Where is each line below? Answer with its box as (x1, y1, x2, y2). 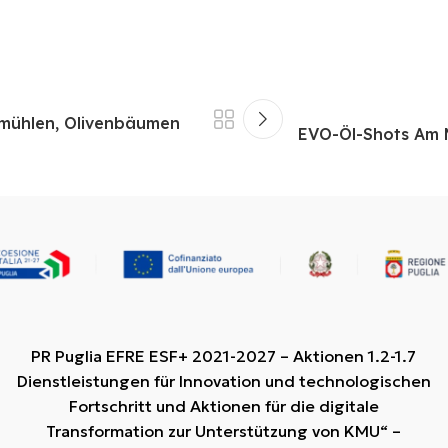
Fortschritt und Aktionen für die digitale (68, 395, 379, 416)
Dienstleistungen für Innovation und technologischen (16, 370, 431, 391)
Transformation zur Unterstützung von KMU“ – (46, 420, 402, 441)
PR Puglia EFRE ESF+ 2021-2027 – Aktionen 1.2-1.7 (31, 345, 417, 366)
